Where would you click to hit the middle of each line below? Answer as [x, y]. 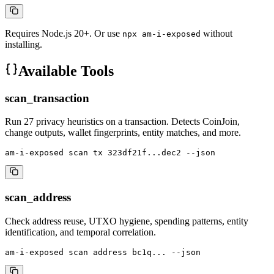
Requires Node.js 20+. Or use [64, 33]
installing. [24, 44]
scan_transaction [47, 98]
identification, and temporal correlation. [80, 232]
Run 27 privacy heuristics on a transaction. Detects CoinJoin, [122, 122]
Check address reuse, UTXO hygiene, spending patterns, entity [127, 221]
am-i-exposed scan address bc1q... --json [103, 252]
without [217, 33]
